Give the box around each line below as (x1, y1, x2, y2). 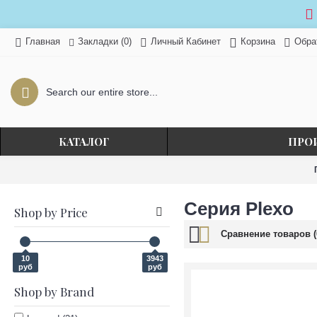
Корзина (241, 36, 275, 47)
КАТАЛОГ (59, 134, 109, 149)
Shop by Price (14, 204, 88, 220)
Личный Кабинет (151, 36, 221, 47)
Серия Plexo (184, 198, 294, 219)
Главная (25, 36, 60, 47)
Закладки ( (78, 35, 124, 47)
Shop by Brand (14, 284, 94, 299)
